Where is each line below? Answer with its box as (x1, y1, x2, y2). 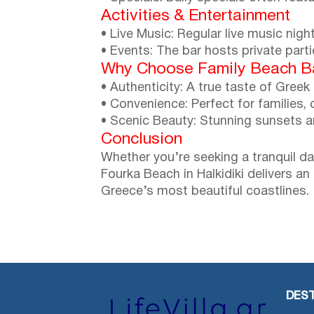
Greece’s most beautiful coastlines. (101, 185, 309, 198)
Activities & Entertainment (101, 8, 290, 24)
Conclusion (101, 132, 182, 147)
